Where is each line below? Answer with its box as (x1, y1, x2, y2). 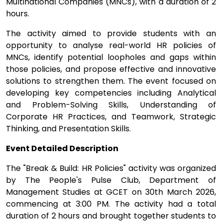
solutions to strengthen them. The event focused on (6, 75, 216, 87)
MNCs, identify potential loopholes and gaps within (6, 52, 216, 63)
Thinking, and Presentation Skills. (6, 123, 131, 134)
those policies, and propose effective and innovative (6, 63, 216, 75)
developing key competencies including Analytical (6, 87, 216, 99)
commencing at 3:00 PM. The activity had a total (6, 198, 216, 210)
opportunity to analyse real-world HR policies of (6, 40, 216, 51)
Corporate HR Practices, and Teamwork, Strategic (6, 111, 216, 122)
